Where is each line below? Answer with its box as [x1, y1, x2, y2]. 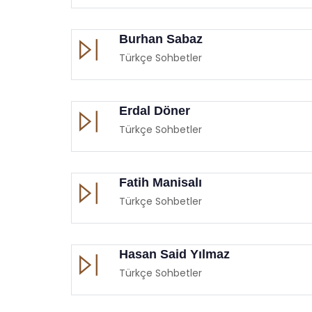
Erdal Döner [119, 103, 190, 118]
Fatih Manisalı [119, 175, 202, 189]
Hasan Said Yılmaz [119, 247, 230, 261]
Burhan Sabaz [119, 31, 203, 46]
